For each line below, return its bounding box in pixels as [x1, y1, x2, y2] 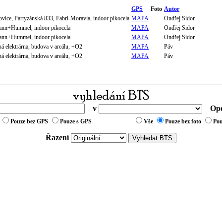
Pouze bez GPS [10, 118, 48, 125]
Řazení [46, 133, 69, 142]
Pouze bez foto [165, 118, 201, 125]
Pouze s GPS [60, 118, 92, 125]
